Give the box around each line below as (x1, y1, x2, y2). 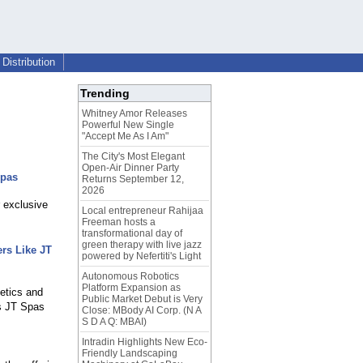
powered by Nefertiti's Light (82, 250, 201, 263)
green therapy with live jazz (82, 239, 202, 251)
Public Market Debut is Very (82, 293, 203, 305)
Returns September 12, (82, 173, 184, 186)
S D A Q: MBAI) (82, 316, 147, 328)
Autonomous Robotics (82, 271, 179, 283)
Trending (80, 87, 130, 100)
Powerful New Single (82, 119, 174, 131)
